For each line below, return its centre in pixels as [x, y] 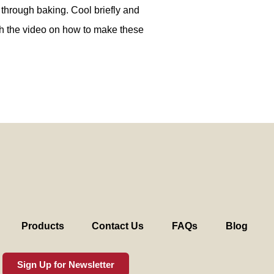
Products [43, 226]
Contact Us [118, 226]
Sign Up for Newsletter [65, 264]
